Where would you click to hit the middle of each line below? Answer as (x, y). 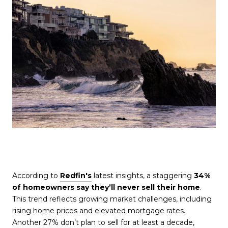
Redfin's (76, 176)
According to (36, 176)
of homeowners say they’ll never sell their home (106, 188)
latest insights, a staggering (143, 176)
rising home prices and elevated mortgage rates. (99, 211)
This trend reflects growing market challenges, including (112, 199)
